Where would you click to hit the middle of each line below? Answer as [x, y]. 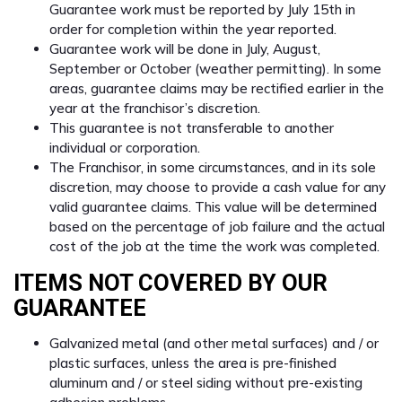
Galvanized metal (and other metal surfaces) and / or [214, 344]
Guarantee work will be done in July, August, [185, 49]
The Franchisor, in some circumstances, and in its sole [213, 168]
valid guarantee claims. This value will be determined [213, 207]
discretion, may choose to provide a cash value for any [218, 188]
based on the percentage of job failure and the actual [217, 227]
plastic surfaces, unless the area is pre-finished [193, 363]
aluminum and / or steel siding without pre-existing [206, 383]
